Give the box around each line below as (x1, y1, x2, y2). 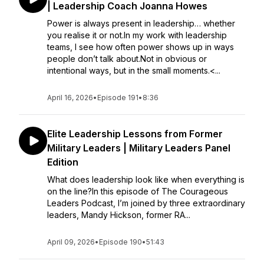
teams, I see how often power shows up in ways (47, 42, 234, 52)
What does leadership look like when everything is (47, 174, 245, 184)
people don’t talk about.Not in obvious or (47, 54, 207, 64)
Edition (47, 156, 78, 168)
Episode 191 (97, 93, 138, 102)
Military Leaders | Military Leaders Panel (47, 142, 230, 154)
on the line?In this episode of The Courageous (47, 186, 228, 196)
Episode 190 (99, 237, 142, 246)
